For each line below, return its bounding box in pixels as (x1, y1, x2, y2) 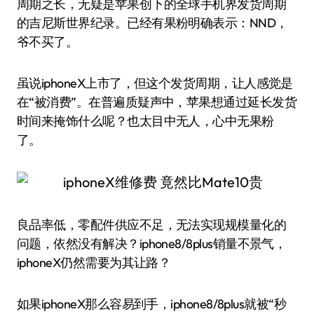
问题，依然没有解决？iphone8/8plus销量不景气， (17, 235, 287, 252)
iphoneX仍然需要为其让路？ (17, 254, 171, 271)
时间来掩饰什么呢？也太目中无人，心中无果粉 (17, 113, 274, 129)
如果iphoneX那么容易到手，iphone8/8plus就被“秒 (17, 296, 287, 312)
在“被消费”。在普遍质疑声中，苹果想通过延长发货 (17, 94, 297, 110)
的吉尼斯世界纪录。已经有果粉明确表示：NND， (17, 15, 288, 31)
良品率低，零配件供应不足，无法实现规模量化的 (17, 217, 287, 233)
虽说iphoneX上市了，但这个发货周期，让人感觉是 (17, 75, 293, 91)
